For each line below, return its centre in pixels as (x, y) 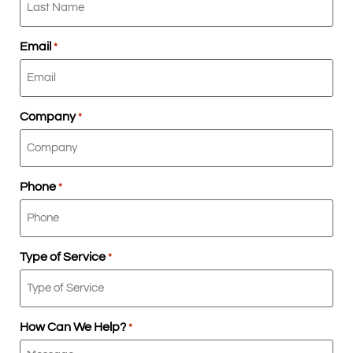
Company (48, 116)
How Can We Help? (73, 327)
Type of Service (63, 256)
